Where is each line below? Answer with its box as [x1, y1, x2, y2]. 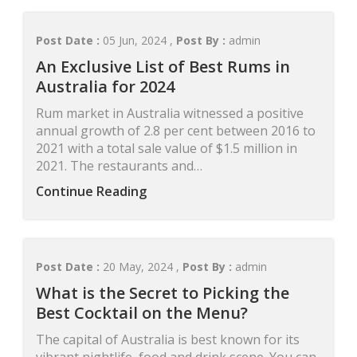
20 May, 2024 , [103, 259, 182, 274]
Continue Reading [36, 182, 147, 200]
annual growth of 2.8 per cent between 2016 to [36, 122, 316, 139]
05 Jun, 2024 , [103, 33, 176, 48]
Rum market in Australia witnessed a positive [36, 104, 304, 122]
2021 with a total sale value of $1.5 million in [36, 139, 297, 157]
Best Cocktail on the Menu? [36, 302, 248, 324]
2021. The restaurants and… [36, 157, 202, 175]
